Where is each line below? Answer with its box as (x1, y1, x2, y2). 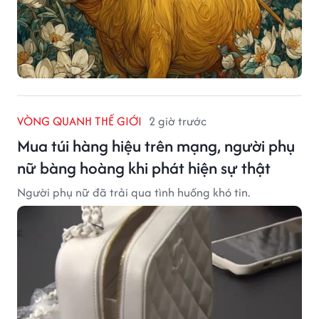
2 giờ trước (149, 112, 206, 130)
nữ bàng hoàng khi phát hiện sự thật (17, 155, 271, 179)
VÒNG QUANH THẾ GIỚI (17, 112, 142, 130)
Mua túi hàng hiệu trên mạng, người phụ (17, 133, 295, 157)
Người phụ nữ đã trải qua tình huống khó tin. (17, 183, 250, 201)
